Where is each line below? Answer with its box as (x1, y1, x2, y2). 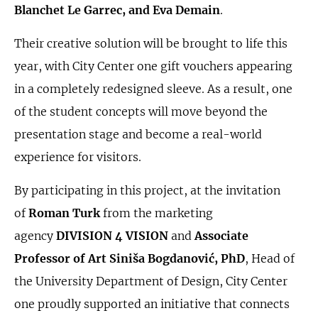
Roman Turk (28, 206, 100, 220)
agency (14, 229, 56, 243)
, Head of (245, 251, 295, 265)
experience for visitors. (14, 150, 141, 164)
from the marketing (100, 206, 213, 220)
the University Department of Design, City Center (14, 274, 287, 288)
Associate (194, 229, 248, 243)
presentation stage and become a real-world (14, 127, 262, 141)
